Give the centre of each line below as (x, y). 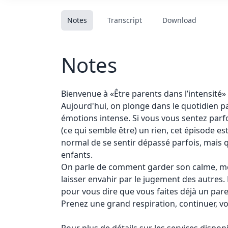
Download (179, 20)
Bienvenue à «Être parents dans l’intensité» (144, 94)
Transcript (125, 20)
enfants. (77, 155)
